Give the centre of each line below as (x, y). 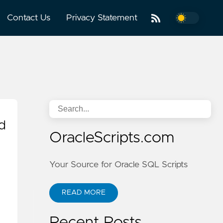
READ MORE (84, 193)
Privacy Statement (102, 18)
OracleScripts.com (112, 138)
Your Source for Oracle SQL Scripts (119, 165)
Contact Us (29, 18)
